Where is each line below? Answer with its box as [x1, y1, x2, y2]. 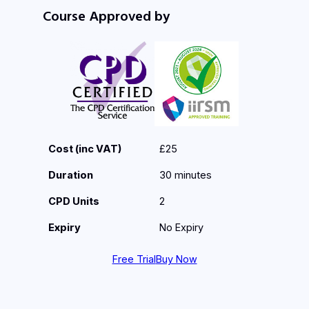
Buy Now [155, 252, 197, 266]
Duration [48, 169, 94, 182]
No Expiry [159, 221, 204, 235]
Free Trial [112, 252, 156, 266]
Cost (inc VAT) [48, 143, 122, 156]
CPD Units [48, 195, 100, 208]
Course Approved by [42, 6, 170, 24]
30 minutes [159, 169, 212, 182]
